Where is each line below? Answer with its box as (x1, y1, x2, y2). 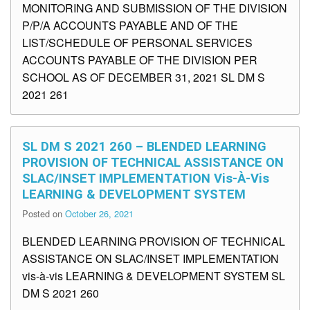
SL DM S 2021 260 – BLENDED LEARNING (22, 139, 266, 154)
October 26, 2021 (65, 207, 134, 221)
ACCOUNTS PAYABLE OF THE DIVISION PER (22, 52, 257, 69)
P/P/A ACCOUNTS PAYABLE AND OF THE (22, 17, 238, 34)
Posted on (22, 207, 65, 221)
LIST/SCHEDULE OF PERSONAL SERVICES (22, 35, 253, 51)
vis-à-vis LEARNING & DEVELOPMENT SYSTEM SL (22, 268, 285, 284)
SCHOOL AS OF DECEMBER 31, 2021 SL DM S (22, 69, 265, 86)
